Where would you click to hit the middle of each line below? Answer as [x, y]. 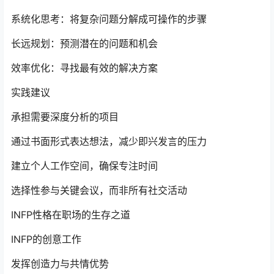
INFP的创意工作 [46, 239]
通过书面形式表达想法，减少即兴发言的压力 [109, 141]
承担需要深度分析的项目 [65, 117]
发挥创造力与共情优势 [60, 263]
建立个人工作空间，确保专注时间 [84, 165]
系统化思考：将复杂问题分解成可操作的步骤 [109, 19]
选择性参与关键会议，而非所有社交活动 [99, 190]
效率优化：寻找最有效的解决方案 [84, 68]
